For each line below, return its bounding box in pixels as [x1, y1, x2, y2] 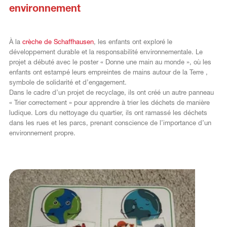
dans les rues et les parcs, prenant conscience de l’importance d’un [9, 120, 211, 127]
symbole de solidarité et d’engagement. [9, 79, 129, 86]
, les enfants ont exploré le [93, 39, 172, 46]
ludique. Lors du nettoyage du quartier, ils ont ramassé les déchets [9, 109, 207, 117]
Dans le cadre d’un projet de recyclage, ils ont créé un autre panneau [9, 89, 214, 96]
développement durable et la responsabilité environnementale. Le [9, 49, 203, 56]
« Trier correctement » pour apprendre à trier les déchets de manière [9, 99, 210, 106]
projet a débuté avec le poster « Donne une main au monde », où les [9, 59, 211, 66]
